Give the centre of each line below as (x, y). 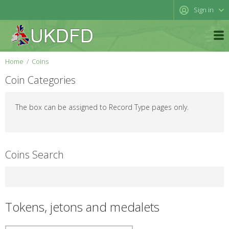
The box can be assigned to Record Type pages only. (102, 107)
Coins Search (35, 155)
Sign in (204, 10)
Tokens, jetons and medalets (82, 207)
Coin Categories (40, 80)
